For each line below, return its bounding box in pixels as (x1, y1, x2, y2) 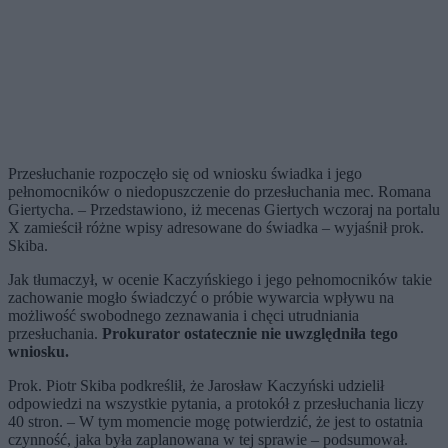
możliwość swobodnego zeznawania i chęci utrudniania (8, 307, 359, 325)
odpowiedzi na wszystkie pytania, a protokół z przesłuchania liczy (8, 395, 424, 413)
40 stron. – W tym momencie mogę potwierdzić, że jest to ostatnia (8, 413, 423, 431)
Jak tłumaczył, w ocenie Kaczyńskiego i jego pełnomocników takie (8, 271, 432, 289)
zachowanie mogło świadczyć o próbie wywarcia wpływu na (8, 289, 394, 307)
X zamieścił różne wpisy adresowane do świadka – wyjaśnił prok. (8, 219, 424, 237)
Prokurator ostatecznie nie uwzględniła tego (102, 325, 398, 343)
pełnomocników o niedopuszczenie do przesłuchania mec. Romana (8, 183, 431, 201)
